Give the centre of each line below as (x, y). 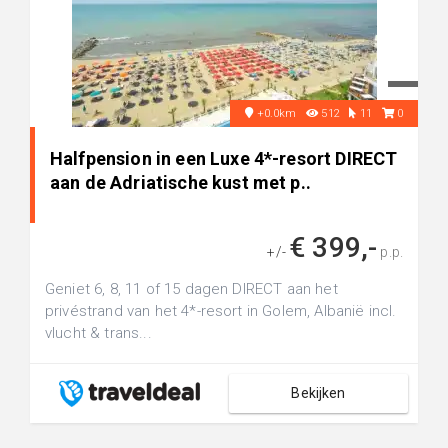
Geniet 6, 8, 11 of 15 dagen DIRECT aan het (191, 289)
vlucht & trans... (98, 333)
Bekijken (318, 393)
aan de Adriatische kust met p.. (180, 182)
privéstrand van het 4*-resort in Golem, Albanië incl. (221, 311)
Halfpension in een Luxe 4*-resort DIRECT (224, 158)
